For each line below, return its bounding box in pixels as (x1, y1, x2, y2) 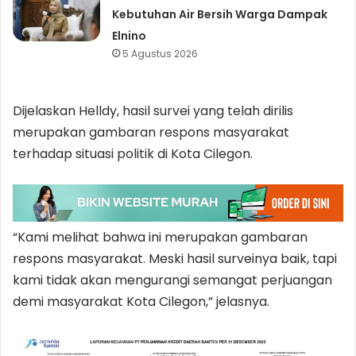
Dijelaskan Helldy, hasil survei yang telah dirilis (13, 101, 293, 120)
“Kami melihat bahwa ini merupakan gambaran (13, 227, 308, 246)
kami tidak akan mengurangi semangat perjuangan (13, 270, 332, 289)
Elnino (112, 27, 147, 44)
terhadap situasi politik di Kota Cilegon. (13, 144, 253, 163)
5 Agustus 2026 (122, 46, 199, 60)
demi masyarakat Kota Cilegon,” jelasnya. (13, 292, 269, 311)
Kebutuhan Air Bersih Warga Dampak (112, 6, 328, 22)
